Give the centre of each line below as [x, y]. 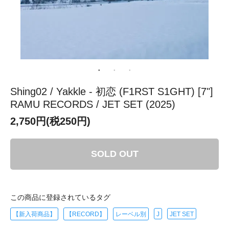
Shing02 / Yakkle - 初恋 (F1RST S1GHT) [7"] [112, 91]
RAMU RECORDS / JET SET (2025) [93, 104]
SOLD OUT [114, 154]
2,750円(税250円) [50, 121]
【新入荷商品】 [34, 214]
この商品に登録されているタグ [60, 197]
